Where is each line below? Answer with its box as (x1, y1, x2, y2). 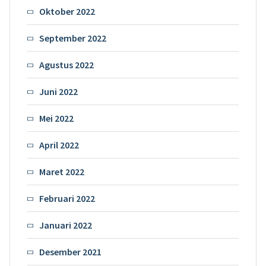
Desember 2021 (39, 245, 102, 258)
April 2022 (39, 138, 79, 151)
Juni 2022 (39, 85, 78, 97)
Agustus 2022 (39, 58, 94, 71)
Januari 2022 (39, 218, 92, 231)
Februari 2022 (39, 192, 95, 204)
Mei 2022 (39, 112, 74, 124)
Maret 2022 (39, 165, 84, 178)
